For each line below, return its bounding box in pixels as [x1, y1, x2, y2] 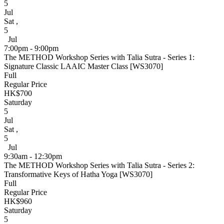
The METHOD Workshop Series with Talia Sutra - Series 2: [4, 160, 194, 169]
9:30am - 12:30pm [4, 151, 62, 160]
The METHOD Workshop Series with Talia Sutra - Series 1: [4, 52, 194, 61]
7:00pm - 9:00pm [4, 43, 58, 52]
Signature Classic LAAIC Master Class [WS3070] [4, 61, 163, 70]
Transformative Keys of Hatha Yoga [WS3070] [4, 169, 152, 178]
